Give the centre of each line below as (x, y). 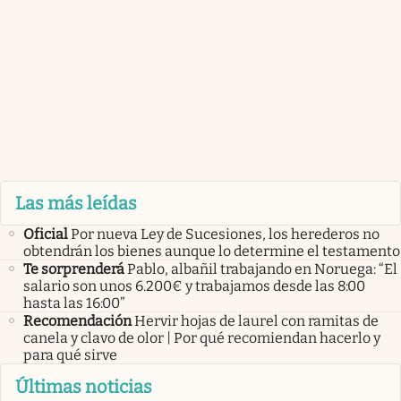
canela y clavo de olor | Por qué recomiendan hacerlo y (202, 338)
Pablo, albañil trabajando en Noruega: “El (262, 269)
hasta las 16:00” (74, 303)
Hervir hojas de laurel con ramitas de (256, 321)
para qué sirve (70, 355)
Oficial (46, 235)
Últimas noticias (84, 386)
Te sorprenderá (74, 269)
